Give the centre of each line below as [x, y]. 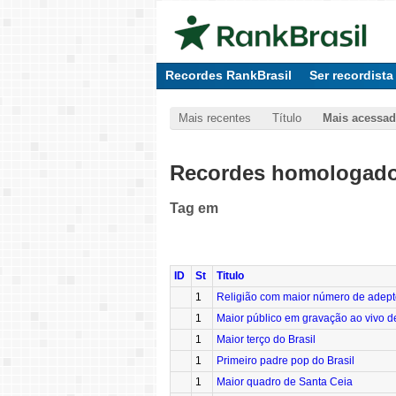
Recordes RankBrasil [228, 75]
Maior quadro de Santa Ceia [285, 382]
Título [287, 118]
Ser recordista [351, 75]
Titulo [230, 276]
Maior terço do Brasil [266, 340]
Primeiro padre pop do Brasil [286, 361]
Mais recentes [215, 118]
